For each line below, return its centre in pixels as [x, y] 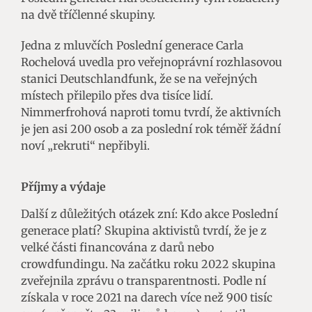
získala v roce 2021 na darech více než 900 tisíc [147, 297]
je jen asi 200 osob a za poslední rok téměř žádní [151, 128]
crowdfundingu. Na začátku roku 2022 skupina [148, 264]
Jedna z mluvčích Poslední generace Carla [132, 45]
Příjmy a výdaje [63, 186]
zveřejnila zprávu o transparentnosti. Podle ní [143, 280]
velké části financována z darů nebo [117, 247]
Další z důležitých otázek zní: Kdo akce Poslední [149, 213]
